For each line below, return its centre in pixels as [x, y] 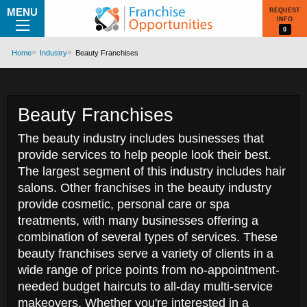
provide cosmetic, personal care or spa [124, 204]
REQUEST [285, 10]
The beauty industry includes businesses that [141, 138]
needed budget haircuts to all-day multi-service [145, 286]
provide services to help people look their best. [145, 155]
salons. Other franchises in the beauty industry [145, 188]
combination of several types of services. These [148, 237]
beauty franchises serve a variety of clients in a [146, 254]
